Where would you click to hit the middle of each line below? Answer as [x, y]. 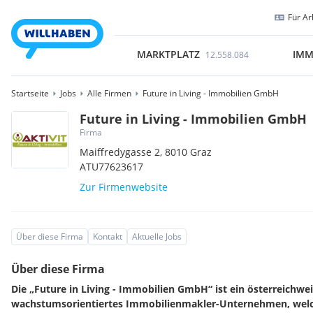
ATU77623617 [112, 167]
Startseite [30, 93]
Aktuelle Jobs [157, 236]
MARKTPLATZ [168, 54]
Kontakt [108, 236]
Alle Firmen [109, 93]
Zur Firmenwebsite [124, 187]
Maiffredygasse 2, [123, 152]
